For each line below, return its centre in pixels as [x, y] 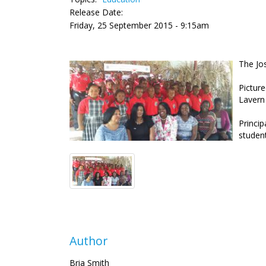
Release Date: [96, 12]
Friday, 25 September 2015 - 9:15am [139, 25]
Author [88, 241]
